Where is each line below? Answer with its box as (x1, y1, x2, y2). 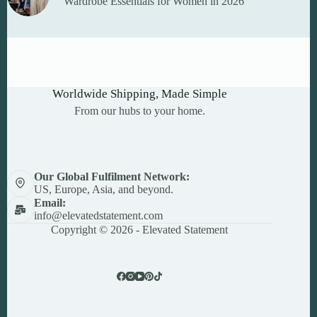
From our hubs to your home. (74, 105, 205, 117)
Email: (33, 197, 66, 209)
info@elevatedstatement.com (33, 209, 163, 222)
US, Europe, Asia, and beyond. (33, 183, 173, 195)
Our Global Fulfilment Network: (33, 170, 190, 183)
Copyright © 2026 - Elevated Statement (51, 224, 229, 236)
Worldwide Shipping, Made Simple (52, 87, 227, 100)
